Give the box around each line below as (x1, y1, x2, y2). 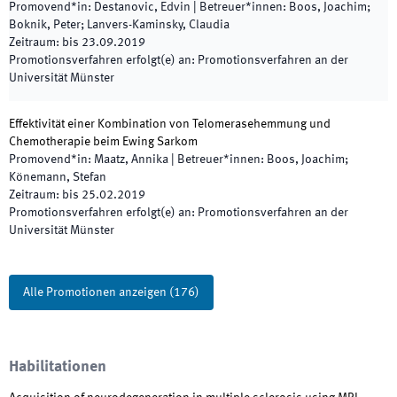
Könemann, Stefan (9, 171, 106, 183)
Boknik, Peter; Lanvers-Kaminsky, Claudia (9, 19, 230, 31)
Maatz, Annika (94, 153, 168, 166)
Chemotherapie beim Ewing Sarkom (9, 136, 198, 148)
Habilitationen (9, 359, 106, 375)
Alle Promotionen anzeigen (23, 286, 167, 299)
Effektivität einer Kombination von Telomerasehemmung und (9, 118, 331, 130)
